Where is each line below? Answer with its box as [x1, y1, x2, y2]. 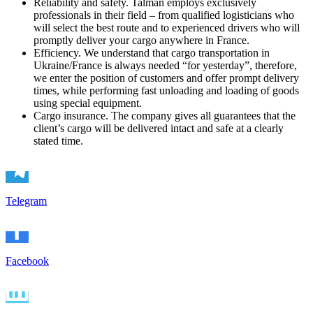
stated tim [34, 135, 75, 147]
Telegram [6, 195, 47, 208]
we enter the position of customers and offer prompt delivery [34, 72, 299, 85]
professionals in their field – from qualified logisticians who [34, 9, 294, 22]
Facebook [6, 255, 49, 268]
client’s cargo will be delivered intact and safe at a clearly [34, 122, 284, 135]
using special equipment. [34, 97, 142, 110]
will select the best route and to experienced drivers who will [34, 22, 300, 34]
